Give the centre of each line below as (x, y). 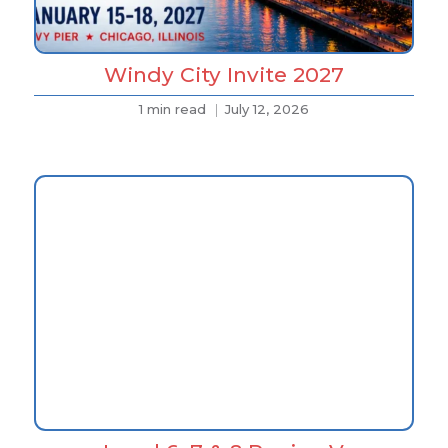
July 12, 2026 (266, 109)
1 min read (172, 109)
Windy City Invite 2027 (223, 75)
